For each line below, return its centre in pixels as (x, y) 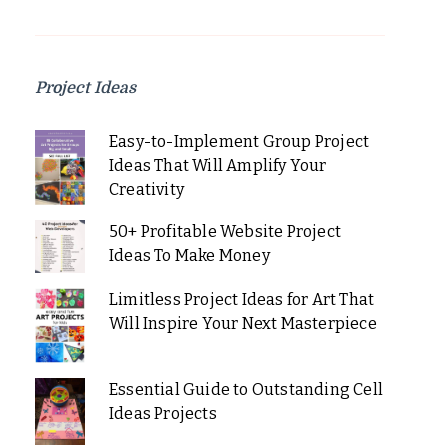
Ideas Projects (162, 414)
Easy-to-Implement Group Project (239, 141)
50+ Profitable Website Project (224, 231)
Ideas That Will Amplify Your (217, 165)
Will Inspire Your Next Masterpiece (242, 324)
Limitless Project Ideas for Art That (241, 300)
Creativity (146, 189)
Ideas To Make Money (189, 255)
